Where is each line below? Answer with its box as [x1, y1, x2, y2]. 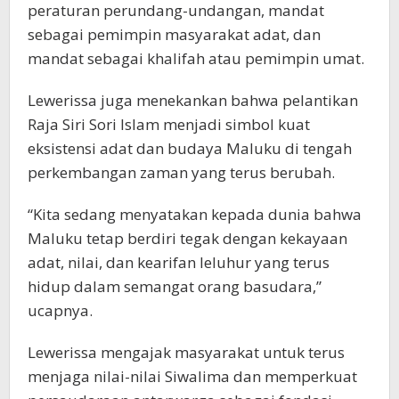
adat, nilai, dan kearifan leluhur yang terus [28, 252, 330, 273]
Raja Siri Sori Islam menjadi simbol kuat [28, 114, 310, 135]
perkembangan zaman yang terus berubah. [28, 162, 335, 183]
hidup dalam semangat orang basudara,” [28, 276, 322, 297]
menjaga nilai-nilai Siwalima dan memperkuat [28, 366, 357, 387]
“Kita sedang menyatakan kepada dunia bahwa [28, 204, 362, 225]
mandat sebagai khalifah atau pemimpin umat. [28, 48, 364, 69]
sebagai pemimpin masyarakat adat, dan [28, 24, 321, 45]
